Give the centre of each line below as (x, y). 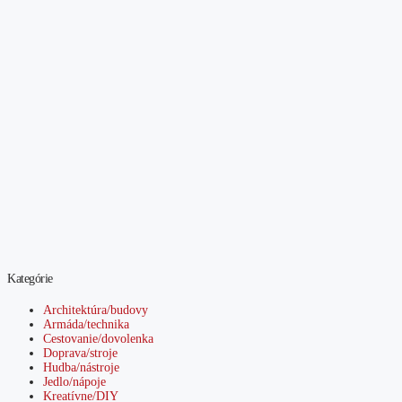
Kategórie (30, 279)
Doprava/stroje (80, 354)
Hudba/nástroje (81, 368)
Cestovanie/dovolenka (98, 339)
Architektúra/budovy (96, 310)
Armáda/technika (86, 325)
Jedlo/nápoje (74, 382)
